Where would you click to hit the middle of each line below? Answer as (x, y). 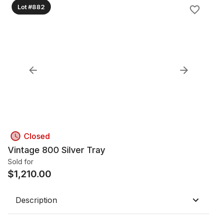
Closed (37, 136)
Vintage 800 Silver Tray (56, 150)
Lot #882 (31, 7)
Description (36, 200)
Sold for (21, 162)
